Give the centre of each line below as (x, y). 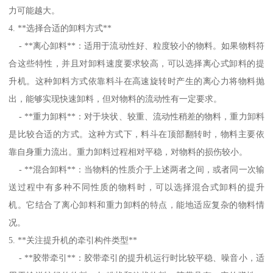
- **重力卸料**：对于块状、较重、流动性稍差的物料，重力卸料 (136, 116)
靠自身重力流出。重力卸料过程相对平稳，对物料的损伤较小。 (128, 151)
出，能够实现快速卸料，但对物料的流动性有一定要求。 (115, 98)
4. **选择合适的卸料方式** (60, 28)
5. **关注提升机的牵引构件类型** (73, 240)
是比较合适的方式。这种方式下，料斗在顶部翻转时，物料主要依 (136, 134)
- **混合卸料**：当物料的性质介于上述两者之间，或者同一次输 (136, 169)
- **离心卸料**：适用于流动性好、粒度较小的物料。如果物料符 (136, 45)
